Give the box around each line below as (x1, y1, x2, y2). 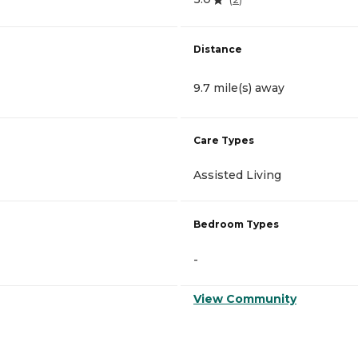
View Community (193, 292, 296, 307)
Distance (193, 43, 242, 56)
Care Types (193, 134, 254, 147)
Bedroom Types (193, 218, 279, 231)
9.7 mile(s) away (193, 81, 284, 96)
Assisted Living (193, 168, 281, 183)
